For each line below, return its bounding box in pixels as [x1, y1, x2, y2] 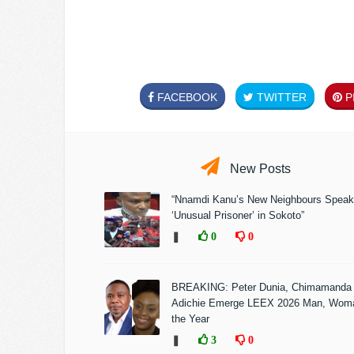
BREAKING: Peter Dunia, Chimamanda [171, 281, 352, 293]
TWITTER [254, 91, 307, 104]
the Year [171, 313, 209, 325]
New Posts [226, 162, 291, 175]
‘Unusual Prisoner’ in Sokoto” [171, 209, 307, 221]
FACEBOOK [154, 91, 217, 104]
